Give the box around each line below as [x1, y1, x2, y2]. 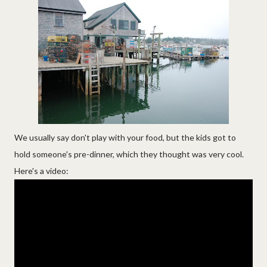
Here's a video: [14, 165, 69, 176]
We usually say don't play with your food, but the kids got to [14, 132, 236, 142]
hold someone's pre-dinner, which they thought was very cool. [14, 148, 246, 159]
